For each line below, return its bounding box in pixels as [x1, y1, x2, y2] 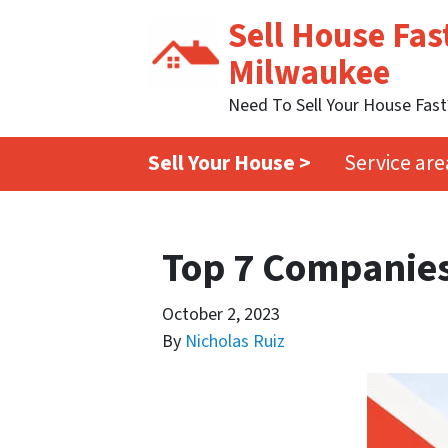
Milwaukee [228, 49, 390, 98]
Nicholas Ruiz [185, 328, 285, 354]
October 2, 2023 [162, 301, 280, 327]
